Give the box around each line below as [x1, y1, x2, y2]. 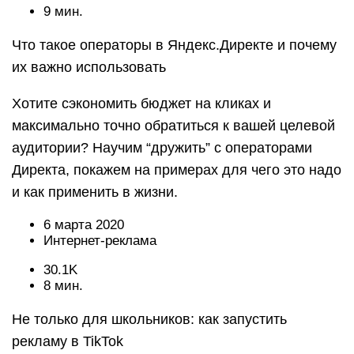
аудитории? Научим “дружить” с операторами [12, 140, 312, 156]
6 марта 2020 [43, 217, 124, 232]
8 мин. [43, 278, 83, 293]
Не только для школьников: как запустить [12, 311, 287, 327]
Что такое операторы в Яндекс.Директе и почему [12, 37, 337, 53]
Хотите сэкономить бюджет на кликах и [12, 96, 271, 111]
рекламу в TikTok [12, 333, 123, 349]
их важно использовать [12, 59, 166, 75]
